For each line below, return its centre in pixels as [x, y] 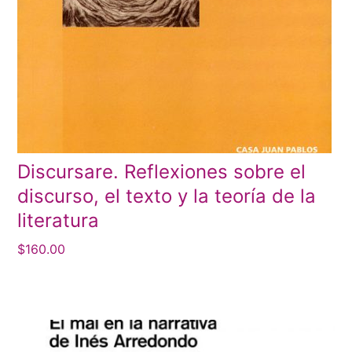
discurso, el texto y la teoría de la [167, 196]
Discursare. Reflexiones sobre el [162, 172]
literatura [59, 221]
